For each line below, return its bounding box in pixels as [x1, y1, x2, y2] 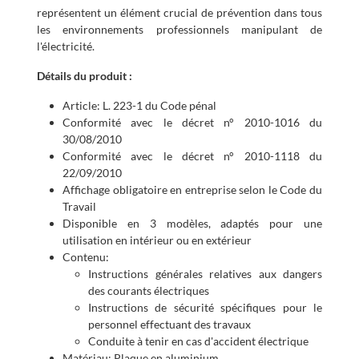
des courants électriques [88, 284, 209, 297]
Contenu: [63, 250, 109, 264]
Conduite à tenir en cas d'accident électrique [88, 334, 309, 348]
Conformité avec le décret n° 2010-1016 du [63, 115, 322, 129]
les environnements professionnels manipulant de [37, 22, 322, 36]
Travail [63, 200, 96, 213]
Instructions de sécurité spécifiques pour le [88, 301, 322, 314]
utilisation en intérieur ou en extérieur [63, 233, 252, 247]
